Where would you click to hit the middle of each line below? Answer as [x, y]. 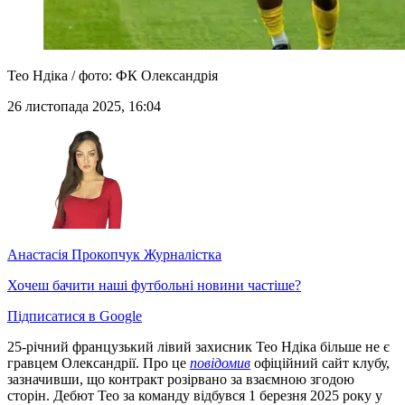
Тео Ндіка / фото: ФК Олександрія [113, 76]
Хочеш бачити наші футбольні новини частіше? [154, 286]
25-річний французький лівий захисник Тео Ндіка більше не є [198, 347]
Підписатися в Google [75, 316]
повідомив [220, 363]
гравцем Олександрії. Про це [99, 363]
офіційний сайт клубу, [320, 363]
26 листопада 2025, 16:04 [84, 107]
